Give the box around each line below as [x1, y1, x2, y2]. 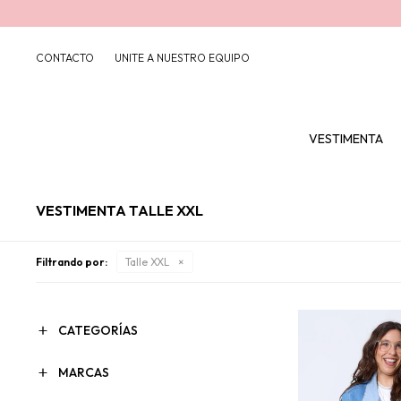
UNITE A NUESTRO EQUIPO [115, 51, 250, 64]
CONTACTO [36, 51, 94, 64]
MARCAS [58, 364, 109, 380]
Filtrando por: [36, 255, 107, 269]
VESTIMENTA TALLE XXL [36, 201, 203, 219]
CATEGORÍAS [58, 322, 138, 338]
